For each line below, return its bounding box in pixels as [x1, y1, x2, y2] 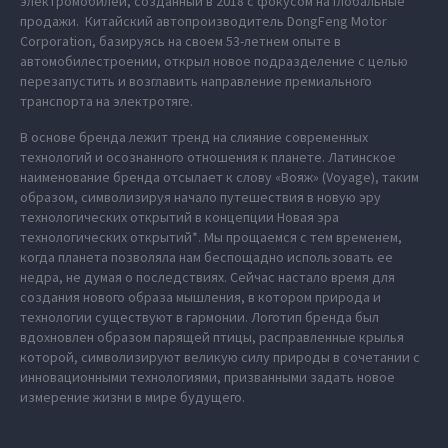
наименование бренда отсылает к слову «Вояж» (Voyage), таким [20, 168, 419, 187]
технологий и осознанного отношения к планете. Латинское [20, 148, 396, 167]
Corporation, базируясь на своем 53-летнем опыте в [20, 32, 341, 51]
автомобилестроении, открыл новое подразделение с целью [20, 52, 408, 71]
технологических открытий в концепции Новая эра [20, 208, 339, 227]
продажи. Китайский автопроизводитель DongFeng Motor [20, 12, 387, 31]
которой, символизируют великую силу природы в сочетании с [20, 348, 420, 367]
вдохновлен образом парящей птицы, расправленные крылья [20, 328, 404, 347]
